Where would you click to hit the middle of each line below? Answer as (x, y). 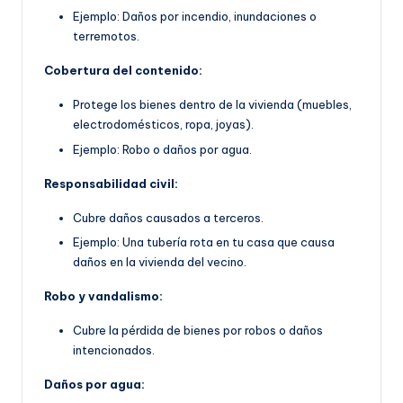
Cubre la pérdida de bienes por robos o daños (198, 330)
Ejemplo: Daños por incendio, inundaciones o (195, 17)
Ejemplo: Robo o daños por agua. (162, 149)
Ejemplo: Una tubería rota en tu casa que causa (204, 242)
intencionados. (114, 349)
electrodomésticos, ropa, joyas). (163, 125)
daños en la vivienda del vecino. (160, 261)
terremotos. (106, 36)
